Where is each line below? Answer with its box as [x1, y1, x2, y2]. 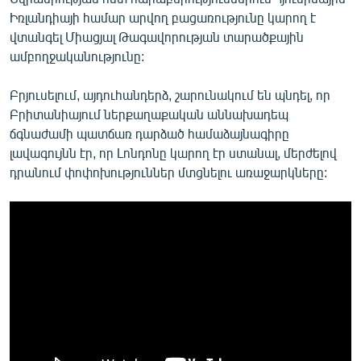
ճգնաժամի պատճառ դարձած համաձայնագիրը [10, 125, 289, 141]
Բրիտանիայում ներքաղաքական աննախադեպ [10, 106, 288, 122]
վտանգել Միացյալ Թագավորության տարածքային [10, 28, 304, 44]
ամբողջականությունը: [10, 48, 144, 64]
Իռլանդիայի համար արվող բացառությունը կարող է [10, 9, 316, 25]
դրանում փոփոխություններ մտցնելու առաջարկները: [10, 164, 327, 180]
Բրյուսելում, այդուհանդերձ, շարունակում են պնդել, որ [10, 86, 330, 102]
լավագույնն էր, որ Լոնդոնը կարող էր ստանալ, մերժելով [10, 144, 337, 160]
